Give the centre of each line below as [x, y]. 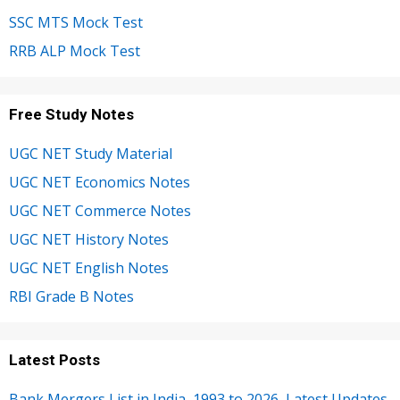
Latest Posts [54, 359]
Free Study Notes [71, 114]
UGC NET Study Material [91, 153]
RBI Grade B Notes [71, 296]
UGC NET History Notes [89, 239]
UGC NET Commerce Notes [100, 210]
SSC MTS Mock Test [76, 22]
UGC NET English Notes [89, 267]
